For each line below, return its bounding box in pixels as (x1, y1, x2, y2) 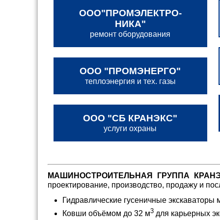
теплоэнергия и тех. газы (84, 77, 176, 85)
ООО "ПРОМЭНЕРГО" (80, 66, 181, 76)
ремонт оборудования (90, 30, 171, 38)
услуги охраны (104, 124, 157, 133)
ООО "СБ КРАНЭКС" (83, 113, 178, 123)
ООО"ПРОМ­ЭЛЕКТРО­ (79, 8, 182, 18)
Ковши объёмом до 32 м (62, 209, 150, 218)
